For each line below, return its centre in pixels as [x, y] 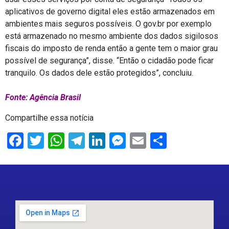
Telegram [118, 141]
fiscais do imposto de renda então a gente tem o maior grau [111, 48]
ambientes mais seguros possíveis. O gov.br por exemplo [108, 24]
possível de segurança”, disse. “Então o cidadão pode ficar [109, 61]
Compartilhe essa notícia [49, 118]
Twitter [69, 141]
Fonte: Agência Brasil [43, 97]
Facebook [58, 141]
